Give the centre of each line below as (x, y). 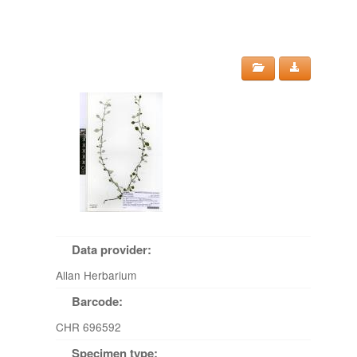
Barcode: (97, 301)
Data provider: (112, 249)
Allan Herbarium (96, 275)
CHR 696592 (88, 327)
